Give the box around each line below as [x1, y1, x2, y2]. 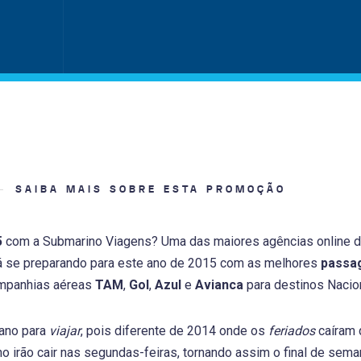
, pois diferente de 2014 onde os [80, 323, 268, 338]
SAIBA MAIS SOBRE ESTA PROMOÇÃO [15, 182, 286, 197]
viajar [48, 323, 81, 338]
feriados [268, 323, 315, 338]
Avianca [194, 277, 243, 293]
